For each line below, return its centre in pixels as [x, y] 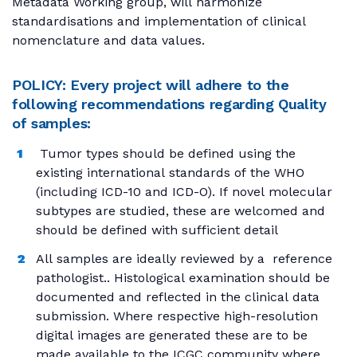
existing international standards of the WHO [170, 173]
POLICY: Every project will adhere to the [151, 84]
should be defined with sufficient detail [157, 230]
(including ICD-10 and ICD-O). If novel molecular [184, 192]
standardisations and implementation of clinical [159, 22]
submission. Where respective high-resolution [177, 316]
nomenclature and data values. [110, 41]
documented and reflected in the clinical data [178, 297]
